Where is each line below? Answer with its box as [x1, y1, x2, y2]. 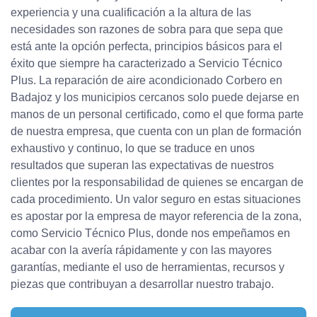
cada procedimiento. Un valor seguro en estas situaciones [11, 193, 301, 206]
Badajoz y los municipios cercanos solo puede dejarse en [11, 91, 299, 104]
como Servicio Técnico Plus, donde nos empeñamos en [11, 227, 290, 240]
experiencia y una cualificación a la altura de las [11, 6, 251, 19]
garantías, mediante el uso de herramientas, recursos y [11, 261, 284, 274]
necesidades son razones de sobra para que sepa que [11, 23, 283, 36]
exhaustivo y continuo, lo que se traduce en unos [11, 142, 255, 155]
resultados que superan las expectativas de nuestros [11, 159, 274, 172]
